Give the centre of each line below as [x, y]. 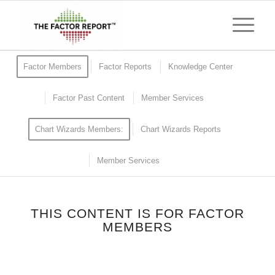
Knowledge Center [200, 67]
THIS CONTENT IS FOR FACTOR [137, 213]
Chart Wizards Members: [79, 129]
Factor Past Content [89, 98]
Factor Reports [125, 67]
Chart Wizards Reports [180, 129]
